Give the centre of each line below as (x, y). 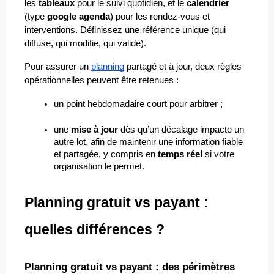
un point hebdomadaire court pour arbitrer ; (138, 104)
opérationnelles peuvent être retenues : (102, 80)
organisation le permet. (99, 166)
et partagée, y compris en (106, 154)
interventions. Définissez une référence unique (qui (125, 30)
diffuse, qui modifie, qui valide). (85, 43)
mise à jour (94, 129)
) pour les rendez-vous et (160, 16)
